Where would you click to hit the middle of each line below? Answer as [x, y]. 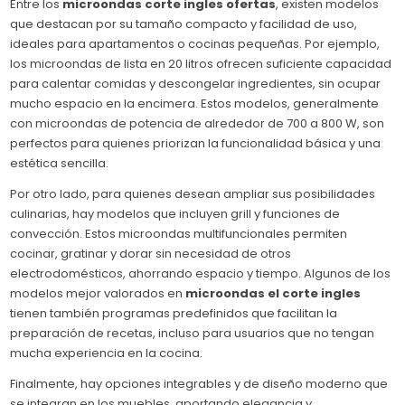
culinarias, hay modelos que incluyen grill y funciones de [175, 213]
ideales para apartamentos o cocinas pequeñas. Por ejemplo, [195, 43]
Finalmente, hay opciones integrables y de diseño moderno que [199, 383]
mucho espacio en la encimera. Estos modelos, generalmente [195, 103]
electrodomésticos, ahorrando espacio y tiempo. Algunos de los [201, 273]
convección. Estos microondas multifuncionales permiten [179, 233]
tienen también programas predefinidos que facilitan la [174, 313]
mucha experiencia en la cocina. [107, 353]
